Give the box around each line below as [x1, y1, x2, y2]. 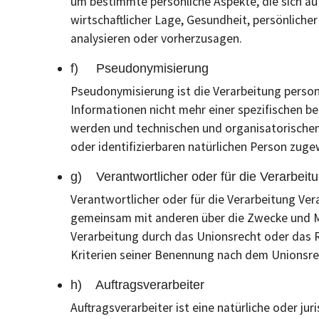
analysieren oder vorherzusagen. [70, 31, 242, 46]
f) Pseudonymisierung [70, 61, 209, 75]
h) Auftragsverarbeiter [70, 278, 204, 292]
